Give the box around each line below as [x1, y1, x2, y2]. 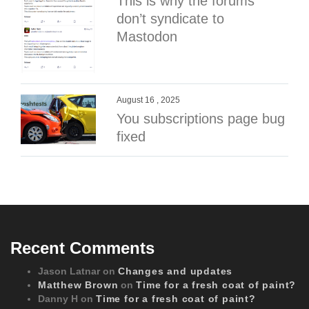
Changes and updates [118, 265, 233, 277]
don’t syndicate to [117, 10, 225, 26]
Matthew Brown [38, 279, 119, 290]
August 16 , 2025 [117, 94, 181, 105]
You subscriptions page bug [117, 110, 286, 126]
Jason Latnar [38, 265, 100, 277]
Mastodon [117, 28, 178, 44]
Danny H [38, 292, 78, 304]
